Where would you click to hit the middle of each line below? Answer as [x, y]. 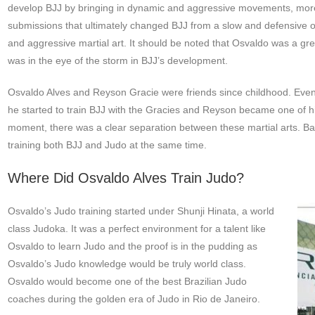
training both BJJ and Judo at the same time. [108, 145]
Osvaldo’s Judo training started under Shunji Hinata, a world [141, 211]
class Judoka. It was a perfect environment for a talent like [136, 229]
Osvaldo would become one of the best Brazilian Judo [127, 282]
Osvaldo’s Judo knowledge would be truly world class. [127, 264]
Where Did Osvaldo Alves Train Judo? [126, 178]
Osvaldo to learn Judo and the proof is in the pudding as [132, 246]
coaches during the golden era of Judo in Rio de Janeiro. [134, 299]
